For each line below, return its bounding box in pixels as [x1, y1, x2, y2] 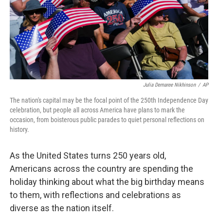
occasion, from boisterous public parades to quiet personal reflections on [10, 116, 204, 124]
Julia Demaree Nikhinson [143, 82, 196, 88]
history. [10, 126, 29, 133]
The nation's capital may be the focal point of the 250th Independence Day [10, 96, 208, 104]
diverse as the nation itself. [10, 203, 114, 213]
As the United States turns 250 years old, [10, 150, 166, 161]
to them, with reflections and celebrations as [10, 190, 181, 200]
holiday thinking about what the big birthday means [10, 177, 204, 187]
